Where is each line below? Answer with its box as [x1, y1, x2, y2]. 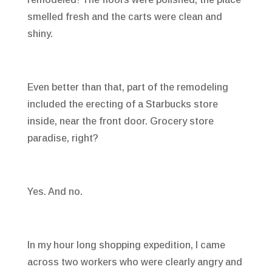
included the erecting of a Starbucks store [27, 99, 218, 110]
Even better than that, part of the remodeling [27, 82, 228, 93]
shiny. [27, 29, 53, 39]
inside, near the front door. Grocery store [27, 116, 214, 127]
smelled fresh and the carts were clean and [27, 12, 222, 22]
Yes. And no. [27, 186, 83, 197]
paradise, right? [27, 133, 98, 144]
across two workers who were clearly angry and [27, 257, 242, 268]
